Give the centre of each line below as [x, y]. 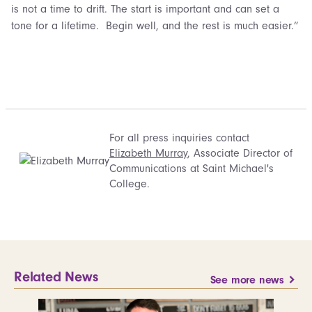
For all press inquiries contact [179, 138]
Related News [56, 276]
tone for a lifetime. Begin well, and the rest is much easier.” [155, 25]
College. [130, 184]
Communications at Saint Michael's [192, 168]
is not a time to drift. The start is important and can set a [145, 9]
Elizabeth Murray [148, 153]
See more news [247, 280]
